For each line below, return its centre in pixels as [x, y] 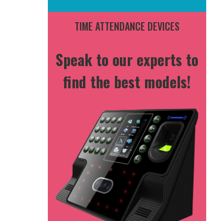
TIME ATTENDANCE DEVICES [127, 26]
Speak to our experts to [127, 59]
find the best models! [127, 81]
